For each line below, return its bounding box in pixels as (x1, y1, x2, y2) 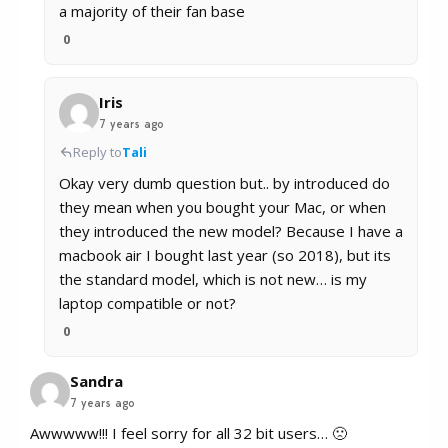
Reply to (73, 143, 122, 162)
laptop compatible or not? (59, 293, 236, 314)
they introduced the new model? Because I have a (59, 221, 403, 242)
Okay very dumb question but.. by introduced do (59, 173, 390, 194)
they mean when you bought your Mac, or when (59, 197, 386, 218)
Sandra (70, 371, 123, 392)
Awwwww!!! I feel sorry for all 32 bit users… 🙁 (30, 423, 347, 444)
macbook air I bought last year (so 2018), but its (59, 245, 391, 266)
